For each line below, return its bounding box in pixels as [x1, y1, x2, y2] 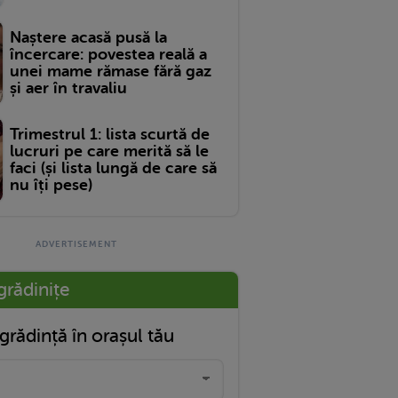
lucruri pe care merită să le [10, 142, 209, 161]
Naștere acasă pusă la [10, 28, 167, 46]
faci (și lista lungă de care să [10, 159, 217, 178]
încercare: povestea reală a [10, 44, 207, 63]
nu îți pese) [10, 176, 92, 195]
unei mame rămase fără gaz [10, 61, 211, 80]
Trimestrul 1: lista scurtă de [10, 125, 210, 144]
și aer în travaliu [10, 78, 127, 97]
